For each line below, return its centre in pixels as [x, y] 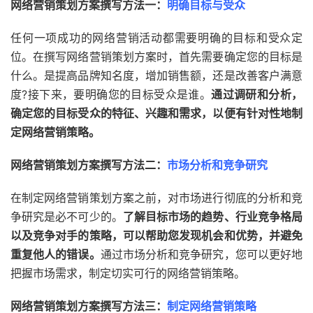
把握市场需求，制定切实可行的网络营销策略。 [128, 273]
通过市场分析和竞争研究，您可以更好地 [202, 254]
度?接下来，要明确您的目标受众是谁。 [111, 94]
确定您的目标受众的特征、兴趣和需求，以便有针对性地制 [156, 113]
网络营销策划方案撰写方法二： [89, 165]
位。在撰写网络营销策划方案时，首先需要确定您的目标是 [156, 57]
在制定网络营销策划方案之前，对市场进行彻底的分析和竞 [156, 198]
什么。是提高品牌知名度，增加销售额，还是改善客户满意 [156, 75]
